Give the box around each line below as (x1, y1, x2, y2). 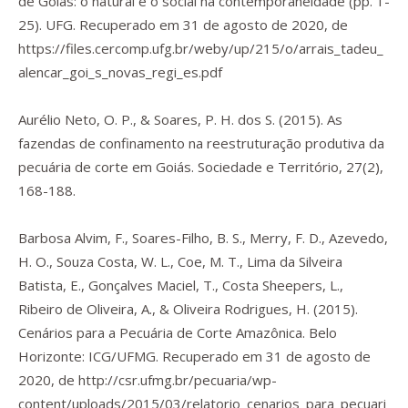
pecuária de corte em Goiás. (18, 158, 198, 176)
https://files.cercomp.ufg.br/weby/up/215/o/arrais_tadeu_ (18, 39, 383, 57)
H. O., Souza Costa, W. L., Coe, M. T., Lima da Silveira (18, 252, 342, 270)
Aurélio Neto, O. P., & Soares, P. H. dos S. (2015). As (18, 110, 342, 128)
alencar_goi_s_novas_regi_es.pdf (18, 63, 222, 81)
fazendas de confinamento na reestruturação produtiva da (18, 134, 384, 152)
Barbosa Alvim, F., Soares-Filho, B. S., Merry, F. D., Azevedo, (18, 229, 388, 247)
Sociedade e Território (198, 158, 339, 176)
